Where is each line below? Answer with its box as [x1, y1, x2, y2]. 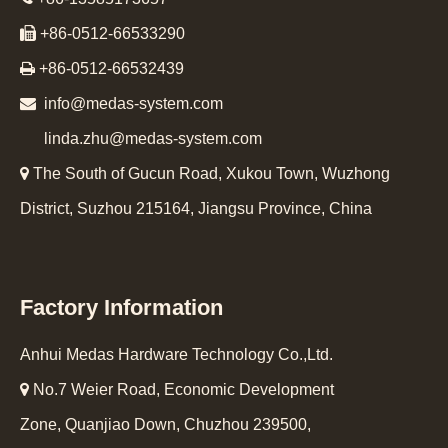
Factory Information [20, 295, 223, 320]
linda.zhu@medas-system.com [44, 130, 262, 147]
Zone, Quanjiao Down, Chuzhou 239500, [20, 416, 311, 433]
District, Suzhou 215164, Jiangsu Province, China [20, 200, 372, 217]
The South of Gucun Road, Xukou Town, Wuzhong [29, 165, 390, 182]
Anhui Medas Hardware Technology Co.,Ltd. [20, 346, 337, 363]
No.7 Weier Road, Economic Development [29, 381, 334, 398]
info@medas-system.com [44, 95, 223, 112]
